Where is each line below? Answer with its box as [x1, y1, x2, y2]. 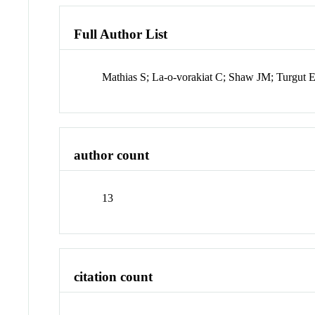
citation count [74, 269, 153, 284]
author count [74, 148, 150, 163]
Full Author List [74, 26, 168, 41]
